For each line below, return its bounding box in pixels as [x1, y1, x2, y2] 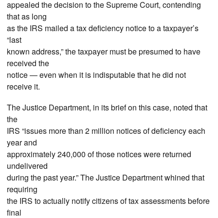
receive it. [7, 81, 40, 92]
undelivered [7, 160, 48, 172]
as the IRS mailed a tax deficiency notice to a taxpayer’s [7, 22, 199, 34]
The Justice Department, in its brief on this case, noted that [7, 102, 207, 113]
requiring [7, 183, 37, 195]
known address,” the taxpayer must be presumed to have [7, 46, 200, 57]
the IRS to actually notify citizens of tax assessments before [7, 195, 210, 207]
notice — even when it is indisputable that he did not [7, 69, 186, 81]
